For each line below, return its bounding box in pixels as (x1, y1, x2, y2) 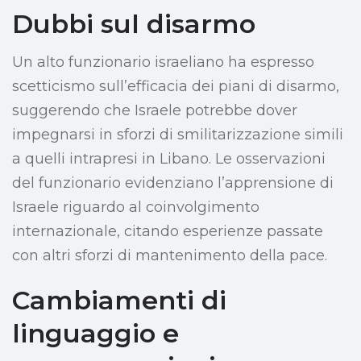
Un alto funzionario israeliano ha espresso (12, 53, 314, 72)
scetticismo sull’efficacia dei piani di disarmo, (12, 77, 339, 96)
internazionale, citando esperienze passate (12, 222, 323, 241)
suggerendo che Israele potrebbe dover (12, 102, 297, 120)
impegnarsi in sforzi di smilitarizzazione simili (12, 126, 343, 144)
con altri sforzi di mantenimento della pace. (12, 247, 327, 265)
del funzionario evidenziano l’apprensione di (12, 174, 334, 193)
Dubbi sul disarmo (12, 8, 255, 40)
